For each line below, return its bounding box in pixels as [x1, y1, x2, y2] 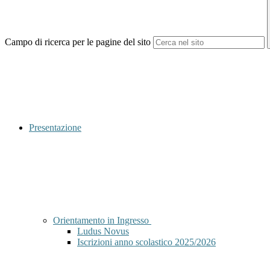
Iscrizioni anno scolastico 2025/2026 [77, 237, 216, 248]
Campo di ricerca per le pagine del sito [5, 37, 151, 48]
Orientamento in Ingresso [53, 215, 151, 226]
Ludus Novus [77, 226, 129, 237]
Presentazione [29, 122, 81, 133]
